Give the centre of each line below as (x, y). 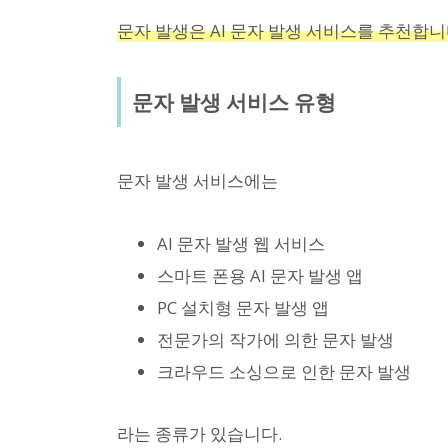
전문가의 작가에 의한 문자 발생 (275, 339)
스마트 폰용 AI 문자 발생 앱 (260, 275)
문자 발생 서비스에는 (197, 181)
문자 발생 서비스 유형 (233, 101)
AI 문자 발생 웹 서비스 (241, 243)
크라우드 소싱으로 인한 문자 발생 (284, 371)
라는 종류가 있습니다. (199, 433)
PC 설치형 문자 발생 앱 (243, 307)
